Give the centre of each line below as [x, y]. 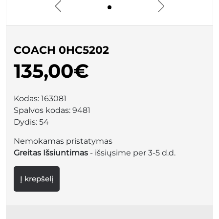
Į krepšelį [37, 179]
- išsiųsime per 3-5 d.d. [132, 153]
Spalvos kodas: [43, 110]
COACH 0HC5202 [61, 50]
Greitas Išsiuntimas [51, 153]
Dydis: [26, 122]
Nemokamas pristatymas [63, 141]
